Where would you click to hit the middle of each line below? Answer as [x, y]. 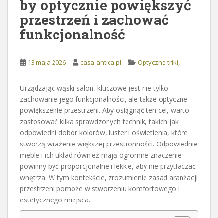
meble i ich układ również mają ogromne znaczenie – [104, 155]
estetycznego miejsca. [55, 200]
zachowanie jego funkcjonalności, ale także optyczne [104, 99]
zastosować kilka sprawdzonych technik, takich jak [99, 121]
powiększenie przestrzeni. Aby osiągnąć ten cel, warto [105, 110]
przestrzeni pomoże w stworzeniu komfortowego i [100, 188]
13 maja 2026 [47, 62]
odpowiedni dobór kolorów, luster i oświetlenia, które [104, 132]
